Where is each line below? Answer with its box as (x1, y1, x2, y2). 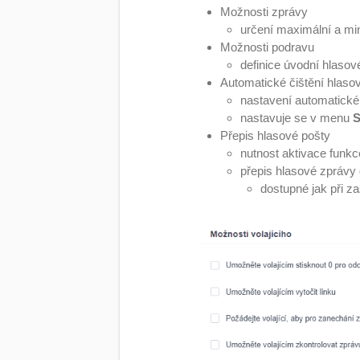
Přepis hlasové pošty (220, 128, 331, 142)
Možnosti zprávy (220, 4, 309, 18)
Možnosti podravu (220, 39, 315, 54)
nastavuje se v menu (240, 110, 354, 125)
